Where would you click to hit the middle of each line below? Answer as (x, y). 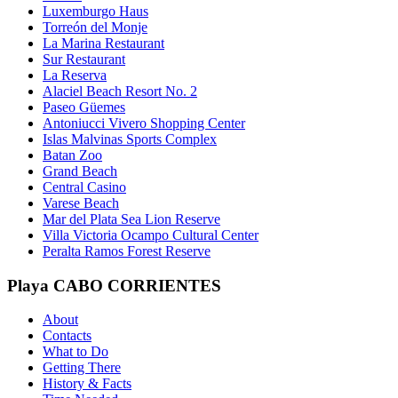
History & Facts (87, 384)
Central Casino (84, 187)
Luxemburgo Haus (96, 11)
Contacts (67, 336)
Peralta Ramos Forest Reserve (127, 251)
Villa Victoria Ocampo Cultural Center (151, 235)
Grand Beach (80, 171)
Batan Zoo (72, 155)
